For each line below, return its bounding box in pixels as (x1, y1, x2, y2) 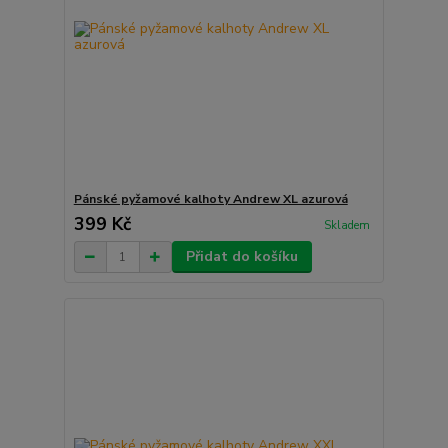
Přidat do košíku (185, 247, 298, 267)
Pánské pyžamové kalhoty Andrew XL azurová (73, 191, 348, 208)
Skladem (323, 217, 370, 233)
